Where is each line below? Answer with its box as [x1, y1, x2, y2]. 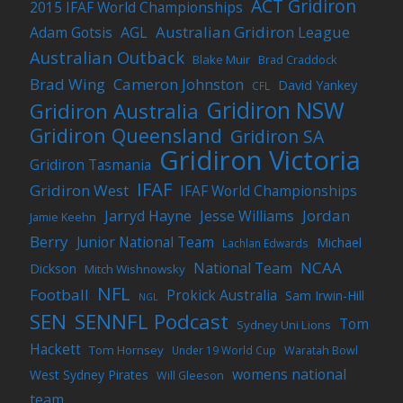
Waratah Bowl [284, 343, 359, 359]
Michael [317, 234, 363, 252]
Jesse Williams [200, 206, 295, 227]
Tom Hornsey [89, 342, 165, 359]
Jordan [302, 205, 351, 227]
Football [30, 284, 90, 306]
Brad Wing [30, 74, 106, 95]
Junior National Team [76, 232, 215, 253]
